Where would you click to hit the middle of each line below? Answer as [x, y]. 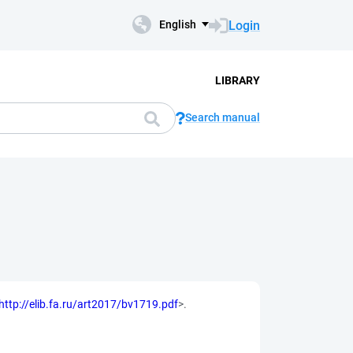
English [178, 24]
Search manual [223, 117]
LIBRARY [237, 80]
